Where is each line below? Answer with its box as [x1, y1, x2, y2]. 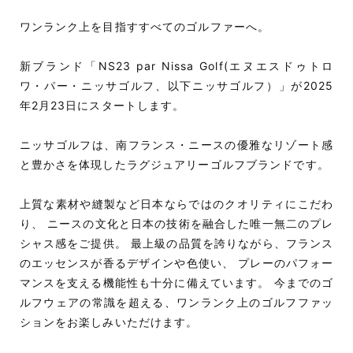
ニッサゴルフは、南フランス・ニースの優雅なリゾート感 [19, 137, 334, 151]
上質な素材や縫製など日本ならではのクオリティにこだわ [19, 196, 334, 210]
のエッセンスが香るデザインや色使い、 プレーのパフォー [19, 255, 334, 269]
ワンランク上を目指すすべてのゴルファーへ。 [19, 19, 270, 33]
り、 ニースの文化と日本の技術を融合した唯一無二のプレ [19, 216, 334, 230]
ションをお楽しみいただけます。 [19, 314, 199, 329]
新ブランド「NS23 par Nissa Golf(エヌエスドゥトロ [19, 58, 334, 72]
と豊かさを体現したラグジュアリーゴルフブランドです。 [19, 157, 329, 171]
